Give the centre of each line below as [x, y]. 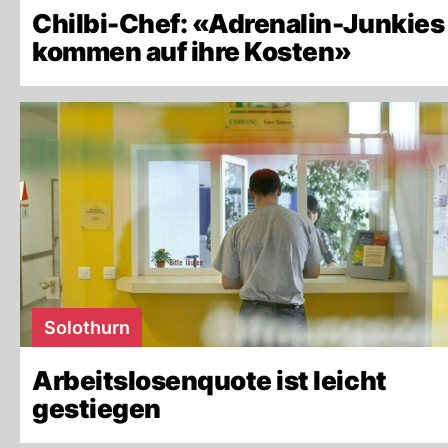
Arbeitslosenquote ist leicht [209, 380]
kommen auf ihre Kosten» [192, 51]
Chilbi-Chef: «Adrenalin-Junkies [238, 23]
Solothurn [87, 327]
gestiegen [96, 408]
